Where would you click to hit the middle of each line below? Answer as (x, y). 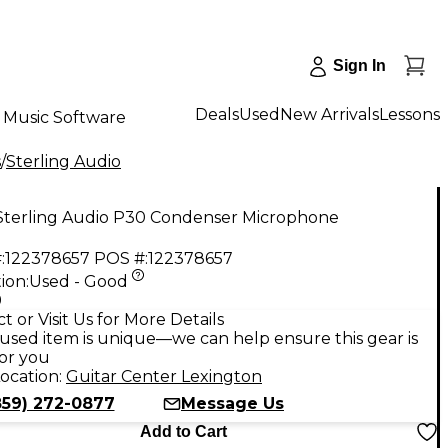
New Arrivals (329, 114)
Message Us (232, 403)
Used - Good (78, 281)
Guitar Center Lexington (164, 376)
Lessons (409, 114)
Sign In (359, 65)
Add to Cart (183, 431)
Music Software (64, 117)
